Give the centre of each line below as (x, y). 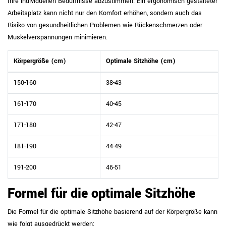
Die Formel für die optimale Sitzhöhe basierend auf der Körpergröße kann (112, 212)
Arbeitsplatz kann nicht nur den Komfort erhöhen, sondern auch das (105, 13)
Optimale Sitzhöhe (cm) (140, 61)
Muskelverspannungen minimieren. (58, 37)
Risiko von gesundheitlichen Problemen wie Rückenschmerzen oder (105, 25)
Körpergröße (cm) (40, 61)
